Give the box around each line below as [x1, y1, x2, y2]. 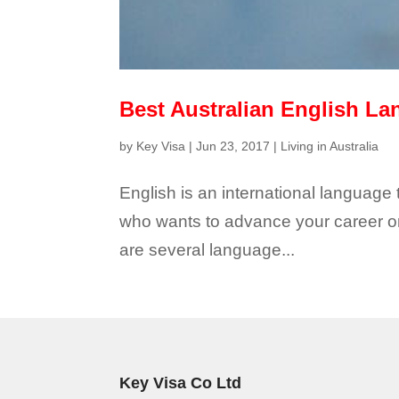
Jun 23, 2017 [196, 138, 271, 153]
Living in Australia [281, 138, 379, 153]
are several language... [119, 240, 296, 259]
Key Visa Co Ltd [119, 374, 242, 393]
